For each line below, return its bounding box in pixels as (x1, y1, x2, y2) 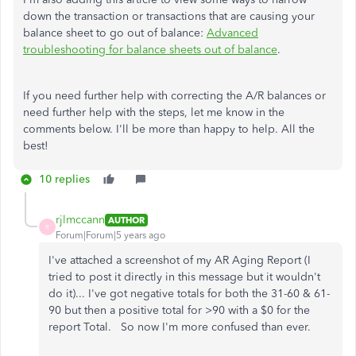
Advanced (207, 26, 258, 40)
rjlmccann (56, 213, 105, 226)
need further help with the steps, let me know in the (23, 106, 284, 119)
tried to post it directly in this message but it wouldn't (48, 270, 320, 284)
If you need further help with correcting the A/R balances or (23, 89, 326, 103)
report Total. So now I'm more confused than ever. (48, 320, 311, 334)
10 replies (39, 172, 90, 186)
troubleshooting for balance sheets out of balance (23, 43, 277, 56)
